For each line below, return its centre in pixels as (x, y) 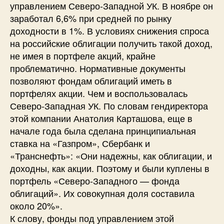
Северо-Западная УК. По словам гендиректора (109, 105)
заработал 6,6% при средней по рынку (91, 18)
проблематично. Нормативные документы (98, 68)
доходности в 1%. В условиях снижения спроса (109, 30)
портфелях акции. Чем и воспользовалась (99, 93)
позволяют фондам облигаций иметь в (91, 80)
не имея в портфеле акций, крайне (83, 55)
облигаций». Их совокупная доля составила (102, 193)
